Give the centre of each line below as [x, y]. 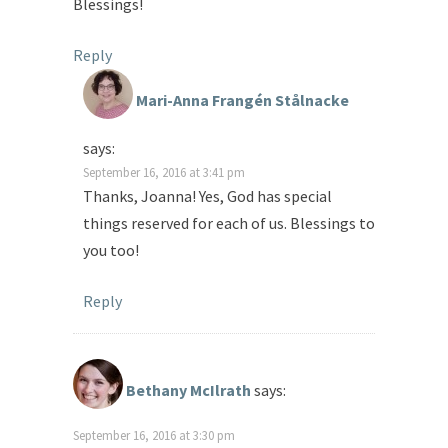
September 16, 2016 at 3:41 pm [164, 172]
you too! [111, 250]
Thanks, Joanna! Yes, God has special [207, 196]
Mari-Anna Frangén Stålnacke [242, 100]
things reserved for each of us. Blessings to [229, 223]
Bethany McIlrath [188, 390]
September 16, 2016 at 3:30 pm [154, 435]
